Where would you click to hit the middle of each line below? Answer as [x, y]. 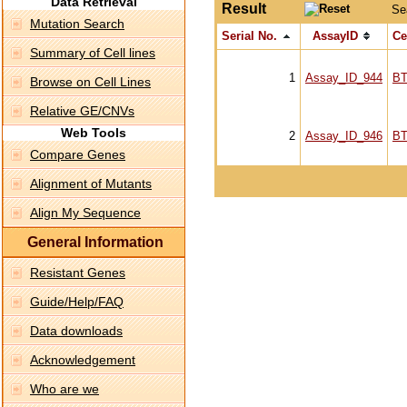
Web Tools [94, 133]
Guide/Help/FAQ [77, 302]
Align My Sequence [85, 213]
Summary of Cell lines [93, 53]
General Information [84, 242]
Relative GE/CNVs [82, 111]
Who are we [65, 389]
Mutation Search [77, 24]
